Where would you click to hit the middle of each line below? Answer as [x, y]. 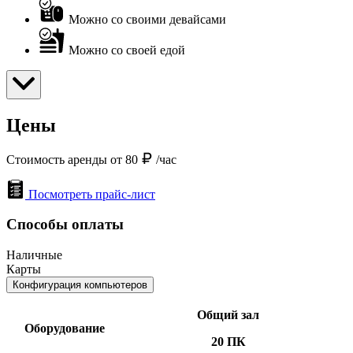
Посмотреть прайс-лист [92, 194]
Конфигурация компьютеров [80, 284]
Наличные [34, 255]
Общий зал [228, 314]
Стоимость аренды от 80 [74, 159]
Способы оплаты [65, 225]
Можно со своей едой [127, 50]
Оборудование [64, 328]
